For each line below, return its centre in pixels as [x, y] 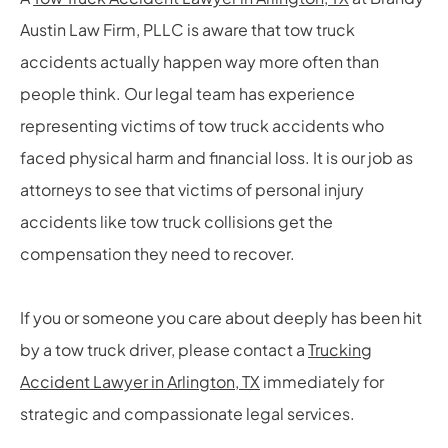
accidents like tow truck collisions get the [176, 222]
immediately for [322, 382]
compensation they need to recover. [157, 254]
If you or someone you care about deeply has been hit [221, 318]
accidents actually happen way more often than [199, 62]
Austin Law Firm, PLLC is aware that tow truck [187, 30]
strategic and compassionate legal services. [187, 414]
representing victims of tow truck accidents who [202, 126]
